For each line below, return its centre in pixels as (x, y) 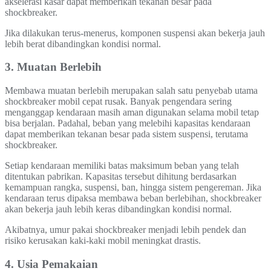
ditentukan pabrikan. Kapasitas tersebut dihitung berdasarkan (121, 176)
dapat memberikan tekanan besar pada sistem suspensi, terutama (126, 134)
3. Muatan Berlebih (53, 67)
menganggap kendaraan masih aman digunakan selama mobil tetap (132, 112)
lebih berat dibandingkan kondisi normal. (83, 44)
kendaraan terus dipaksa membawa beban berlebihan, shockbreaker (133, 198)
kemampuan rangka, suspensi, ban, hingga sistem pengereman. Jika (133, 187)
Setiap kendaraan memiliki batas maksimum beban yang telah (122, 165)
